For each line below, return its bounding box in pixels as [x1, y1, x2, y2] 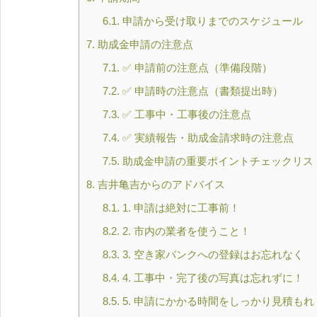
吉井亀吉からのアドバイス [95, 178, 225, 190]
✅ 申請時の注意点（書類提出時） [119, 84, 283, 97]
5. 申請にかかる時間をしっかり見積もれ [119, 294, 314, 307]
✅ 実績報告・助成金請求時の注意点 [119, 131, 294, 144]
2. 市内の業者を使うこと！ [119, 224, 250, 237]
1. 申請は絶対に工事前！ [119, 201, 240, 214]
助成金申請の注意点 [95, 38, 193, 50]
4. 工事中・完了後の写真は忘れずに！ [119, 271, 304, 284]
